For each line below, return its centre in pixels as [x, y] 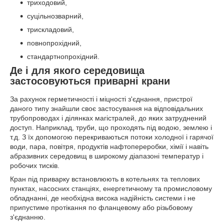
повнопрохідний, [55, 43]
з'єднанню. [28, 217]
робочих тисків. [35, 166]
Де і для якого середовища [77, 71]
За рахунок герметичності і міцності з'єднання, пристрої [101, 99]
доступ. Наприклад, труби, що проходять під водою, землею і [111, 128]
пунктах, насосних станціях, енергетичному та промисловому [111, 189]
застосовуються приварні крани [90, 81]
